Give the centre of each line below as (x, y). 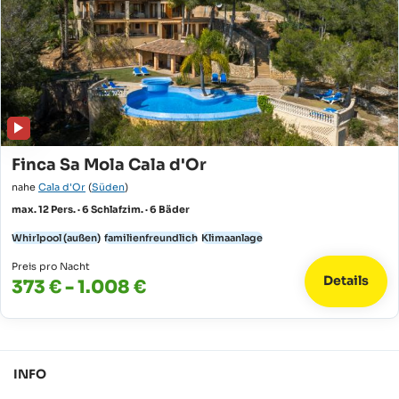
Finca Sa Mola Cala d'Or (109, 164)
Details (346, 281)
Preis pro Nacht (51, 266)
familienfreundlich (151, 237)
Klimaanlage (232, 237)
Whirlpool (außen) (56, 237)
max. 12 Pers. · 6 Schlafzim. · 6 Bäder (101, 209)
